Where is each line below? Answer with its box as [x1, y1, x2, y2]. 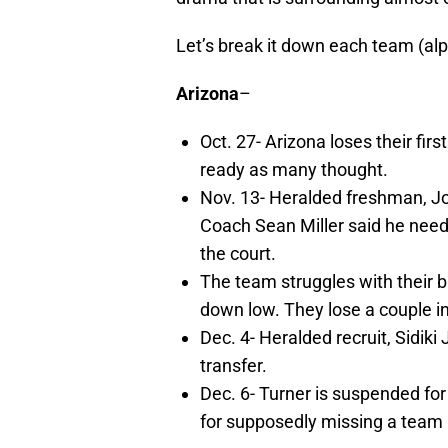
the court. [200, 243, 276, 265]
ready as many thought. [200, 159, 388, 181]
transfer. [200, 355, 267, 377]
